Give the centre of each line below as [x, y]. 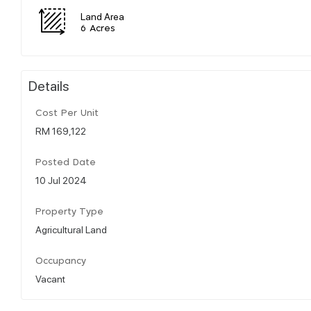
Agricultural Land [71, 229]
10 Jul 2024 [61, 179]
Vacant [50, 278]
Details [49, 85]
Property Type [69, 212]
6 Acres [98, 28]
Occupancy [61, 261]
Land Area [102, 16]
